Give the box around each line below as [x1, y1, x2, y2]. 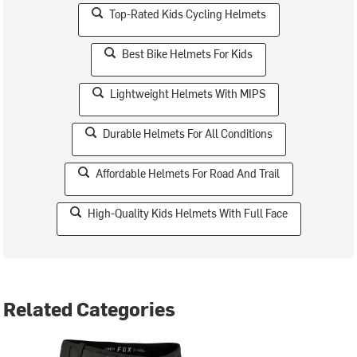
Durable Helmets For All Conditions [102, 125, 273, 141]
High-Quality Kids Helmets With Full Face [87, 205, 288, 221]
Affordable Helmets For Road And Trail [95, 165, 280, 181]
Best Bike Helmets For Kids [122, 45, 253, 61]
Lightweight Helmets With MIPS [109, 85, 265, 101]
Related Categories [3, 295, 176, 321]
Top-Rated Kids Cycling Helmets [108, 6, 266, 22]
